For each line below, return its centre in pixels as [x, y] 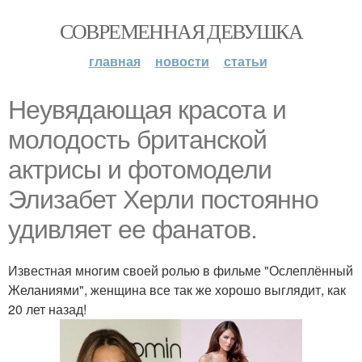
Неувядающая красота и [147, 110]
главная [114, 61]
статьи [245, 61]
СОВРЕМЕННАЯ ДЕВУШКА [181, 31]
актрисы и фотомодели [140, 170]
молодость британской [137, 140]
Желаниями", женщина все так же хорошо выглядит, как [177, 290]
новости [182, 61]
